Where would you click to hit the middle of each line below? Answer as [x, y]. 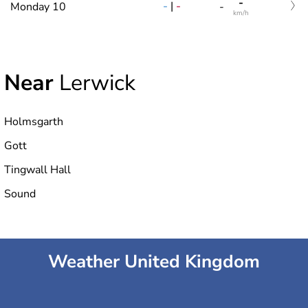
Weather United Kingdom [154, 261]
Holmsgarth [34, 121]
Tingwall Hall [37, 169]
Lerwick [95, 82]
